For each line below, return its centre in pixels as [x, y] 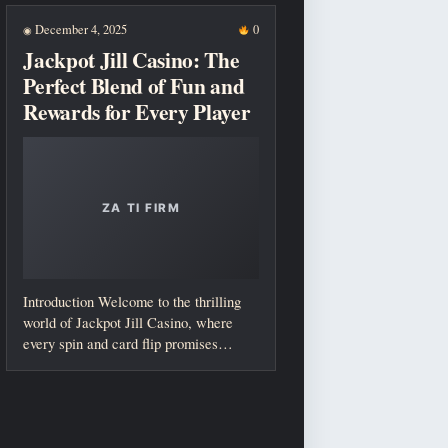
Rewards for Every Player [137, 112]
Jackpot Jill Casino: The [131, 60]
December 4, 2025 [80, 29]
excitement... [61, 364]
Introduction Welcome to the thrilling [132, 301]
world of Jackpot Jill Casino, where [128, 322]
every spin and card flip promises [121, 343]
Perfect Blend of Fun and [134, 86]
